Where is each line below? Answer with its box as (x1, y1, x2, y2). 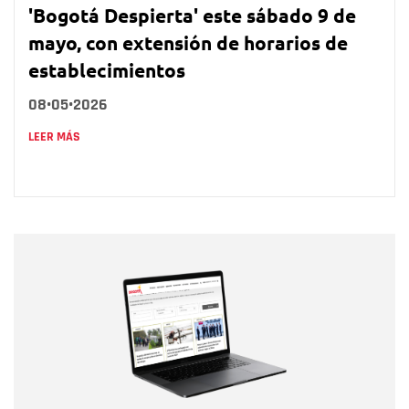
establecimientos (28, 57, 185, 82)
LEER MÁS (28, 128, 80, 145)
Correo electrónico (59, 308, 180, 327)
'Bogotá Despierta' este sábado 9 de (28, 2, 356, 27)
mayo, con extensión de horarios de (28, 29, 348, 55)
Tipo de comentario (59, 377, 186, 396)
